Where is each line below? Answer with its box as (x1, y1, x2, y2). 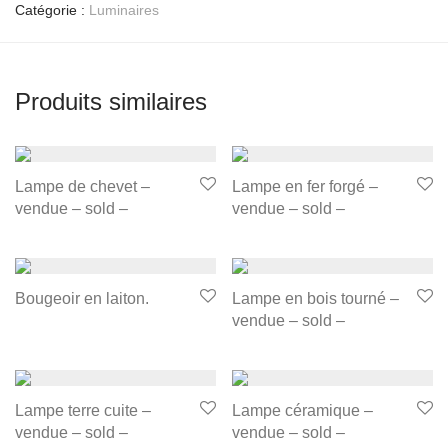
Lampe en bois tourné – (232, 289, 399, 307)
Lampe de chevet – (15, 177, 150, 195)
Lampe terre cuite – (15, 401, 151, 419)
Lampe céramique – (232, 401, 373, 419)
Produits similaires (15, 87, 207, 115)
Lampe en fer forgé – (232, 177, 378, 195)
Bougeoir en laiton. (15, 289, 149, 307)
